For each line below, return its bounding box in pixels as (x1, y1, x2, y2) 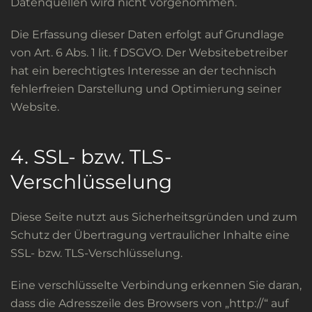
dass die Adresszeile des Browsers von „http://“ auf (10, 297, 288, 310)
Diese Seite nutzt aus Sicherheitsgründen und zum (10, 210, 297, 224)
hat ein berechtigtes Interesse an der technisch (10, 64, 276, 77)
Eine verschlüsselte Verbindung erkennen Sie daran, (10, 279, 302, 292)
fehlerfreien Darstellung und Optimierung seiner (10, 82, 281, 95)
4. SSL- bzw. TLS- (10, 145, 172, 169)
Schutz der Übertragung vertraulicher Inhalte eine (10, 228, 290, 242)
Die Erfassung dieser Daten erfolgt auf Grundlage (10, 28, 284, 41)
